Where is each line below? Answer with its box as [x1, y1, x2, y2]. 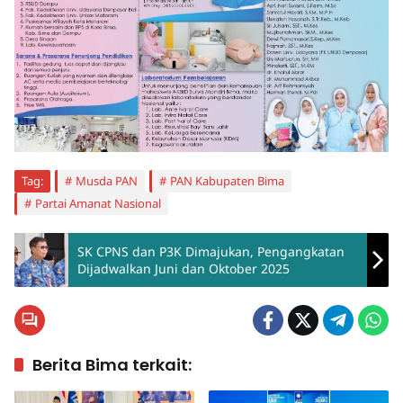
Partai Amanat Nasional [35, 195, 161, 212]
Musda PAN [76, 173, 138, 190]
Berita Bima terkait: [32, 354, 192, 377]
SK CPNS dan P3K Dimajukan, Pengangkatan [77, 243, 345, 261]
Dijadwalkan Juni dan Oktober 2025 [77, 260, 290, 278]
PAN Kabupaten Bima [170, 173, 284, 190]
